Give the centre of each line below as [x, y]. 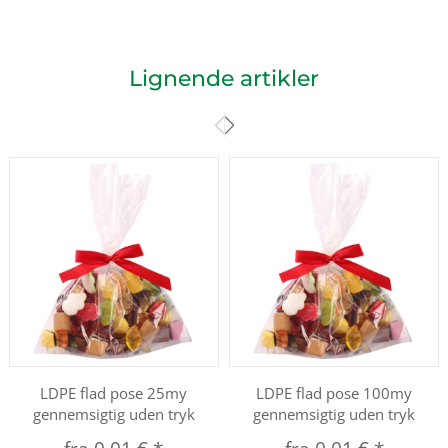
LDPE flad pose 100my [334, 393]
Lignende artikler [224, 78]
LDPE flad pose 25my [114, 393]
